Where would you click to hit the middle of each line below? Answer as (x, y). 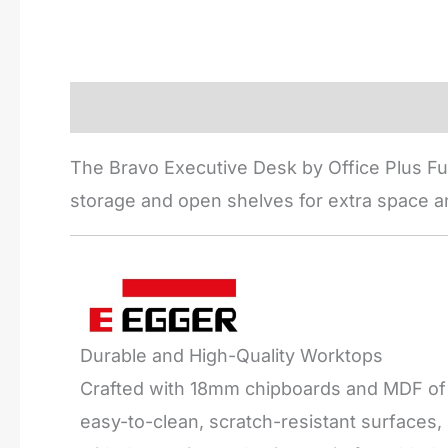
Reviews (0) (246, 107)
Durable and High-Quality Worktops (231, 356)
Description (120, 107)
